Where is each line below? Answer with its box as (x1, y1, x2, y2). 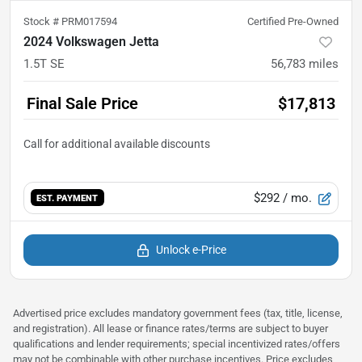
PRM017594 (61, 15, 117, 27)
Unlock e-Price (155, 242, 226, 256)
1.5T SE (23, 56, 65, 71)
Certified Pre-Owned (247, 15, 339, 27)
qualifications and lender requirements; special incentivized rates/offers (13, 337, 340, 350)
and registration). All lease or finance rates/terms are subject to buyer (13, 322, 328, 335)
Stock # (23, 15, 61, 27)
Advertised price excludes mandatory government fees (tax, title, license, (13, 306, 343, 319)
